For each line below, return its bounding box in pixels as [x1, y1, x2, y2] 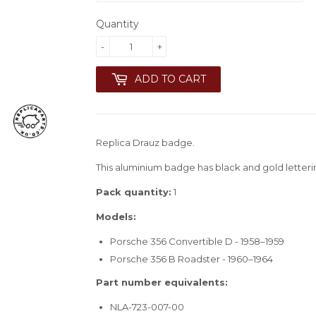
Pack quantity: [96, 186, 171, 197]
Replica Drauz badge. [96, 136, 195, 148]
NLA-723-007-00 [110, 300, 184, 312]
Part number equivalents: [96, 276, 228, 288]
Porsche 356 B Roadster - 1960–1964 [110, 253, 273, 265]
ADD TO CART [135, 72, 206, 85]
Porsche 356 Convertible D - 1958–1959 [110, 235, 284, 247]
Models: [96, 210, 136, 222]
